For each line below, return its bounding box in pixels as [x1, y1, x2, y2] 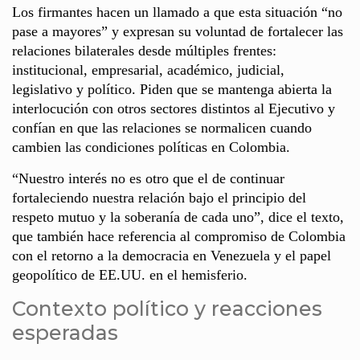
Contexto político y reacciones [12, 296, 322, 321]
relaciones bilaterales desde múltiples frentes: [12, 42, 276, 59]
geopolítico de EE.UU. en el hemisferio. [12, 266, 247, 283]
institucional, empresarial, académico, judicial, [12, 61, 284, 78]
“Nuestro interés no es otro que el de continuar [12, 170, 284, 186]
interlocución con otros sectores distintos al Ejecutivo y [12, 100, 335, 117]
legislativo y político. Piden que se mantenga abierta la [12, 80, 332, 97]
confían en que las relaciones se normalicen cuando [12, 119, 312, 136]
